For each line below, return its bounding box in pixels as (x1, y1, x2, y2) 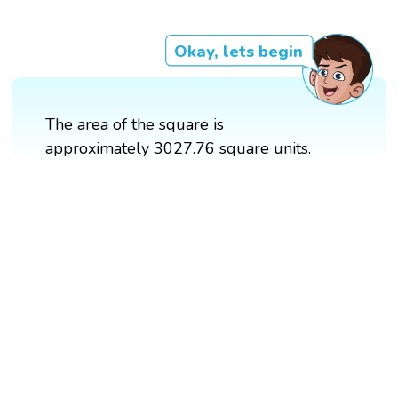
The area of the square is (45, 113, 225, 135)
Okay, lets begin (173, 40, 303, 62)
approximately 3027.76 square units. (45, 137, 312, 159)
